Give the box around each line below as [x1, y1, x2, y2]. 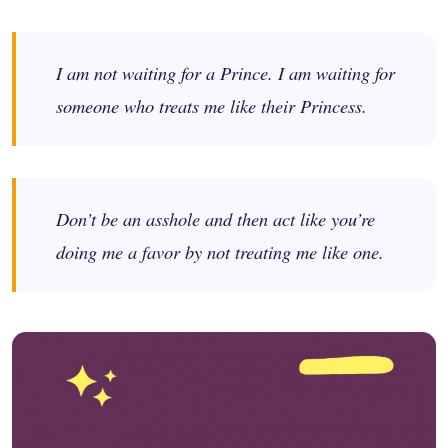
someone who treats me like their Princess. [56, 93, 367, 119]
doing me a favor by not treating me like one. [56, 239, 384, 265]
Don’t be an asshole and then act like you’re [56, 206, 375, 232]
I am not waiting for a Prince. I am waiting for [56, 60, 395, 86]
